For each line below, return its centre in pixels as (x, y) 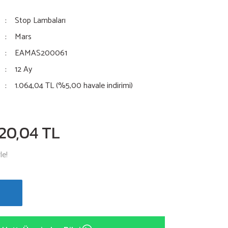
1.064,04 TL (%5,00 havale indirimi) (74, 86)
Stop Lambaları (40, 21)
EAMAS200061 (41, 53)
